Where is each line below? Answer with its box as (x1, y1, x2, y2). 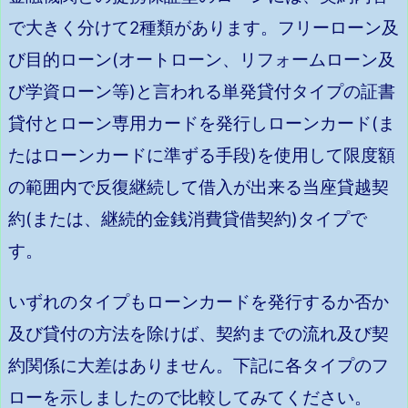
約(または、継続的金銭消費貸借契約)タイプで (8, 209, 367, 230)
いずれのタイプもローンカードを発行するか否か (8, 291, 389, 312)
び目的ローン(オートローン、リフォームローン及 (8, 49, 395, 71)
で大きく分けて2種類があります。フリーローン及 (8, 17, 399, 39)
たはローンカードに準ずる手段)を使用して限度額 (8, 145, 395, 167)
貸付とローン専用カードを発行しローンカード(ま (8, 113, 395, 135)
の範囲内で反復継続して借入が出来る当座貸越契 (8, 177, 389, 199)
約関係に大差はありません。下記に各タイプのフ (8, 354, 389, 376)
